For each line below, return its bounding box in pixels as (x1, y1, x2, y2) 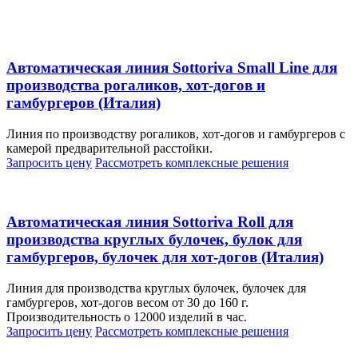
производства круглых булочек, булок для (6, 231, 302, 249)
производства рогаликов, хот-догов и (6, 77, 265, 94)
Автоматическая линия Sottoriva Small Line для (6, 59, 337, 77)
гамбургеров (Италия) (6, 94, 161, 112)
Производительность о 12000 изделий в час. (6, 310, 247, 324)
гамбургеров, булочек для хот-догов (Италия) (6, 249, 324, 266)
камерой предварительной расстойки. (6, 141, 213, 155)
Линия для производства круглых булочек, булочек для (6, 281, 306, 296)
